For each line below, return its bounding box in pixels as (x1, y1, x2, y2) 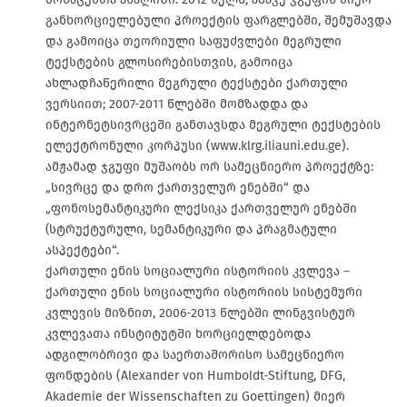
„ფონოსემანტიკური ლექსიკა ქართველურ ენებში (45, 200, 357, 216)
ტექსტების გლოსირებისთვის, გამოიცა (45, 54, 293, 70)
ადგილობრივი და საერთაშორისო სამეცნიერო (45, 346, 344, 362)
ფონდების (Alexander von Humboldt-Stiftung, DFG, (45, 367, 345, 383)
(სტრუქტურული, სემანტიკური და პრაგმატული (45, 221, 337, 237)
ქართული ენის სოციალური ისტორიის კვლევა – (45, 263, 350, 279)
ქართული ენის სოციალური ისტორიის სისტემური (45, 283, 362, 300)
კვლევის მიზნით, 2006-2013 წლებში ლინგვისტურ (45, 304, 355, 321)
